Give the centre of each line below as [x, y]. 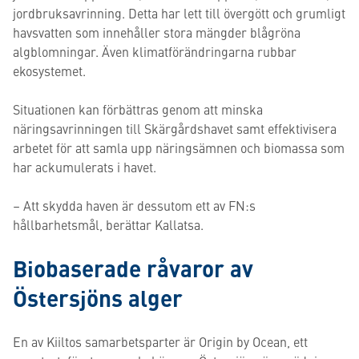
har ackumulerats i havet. [85, 167]
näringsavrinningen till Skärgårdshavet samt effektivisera [175, 128]
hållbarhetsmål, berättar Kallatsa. [108, 224]
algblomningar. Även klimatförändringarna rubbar [155, 51]
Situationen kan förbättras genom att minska [138, 109]
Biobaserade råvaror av [133, 268]
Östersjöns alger [98, 297]
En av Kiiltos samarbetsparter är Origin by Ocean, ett [160, 341]
